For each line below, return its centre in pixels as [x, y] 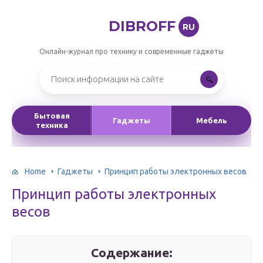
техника [52, 125]
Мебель [211, 120]
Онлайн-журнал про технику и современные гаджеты [131, 51]
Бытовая [52, 116]
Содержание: [132, 252]
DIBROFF [142, 26]
